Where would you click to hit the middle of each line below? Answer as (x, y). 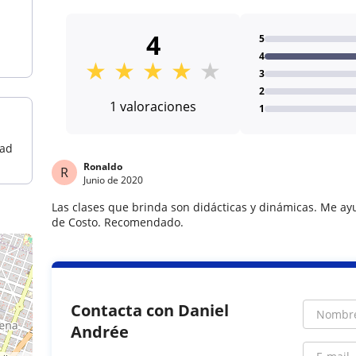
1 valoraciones (153, 106)
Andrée (100, 332)
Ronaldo (103, 166)
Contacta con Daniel (150, 310)
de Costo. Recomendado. (118, 222)
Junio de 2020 (114, 180)
